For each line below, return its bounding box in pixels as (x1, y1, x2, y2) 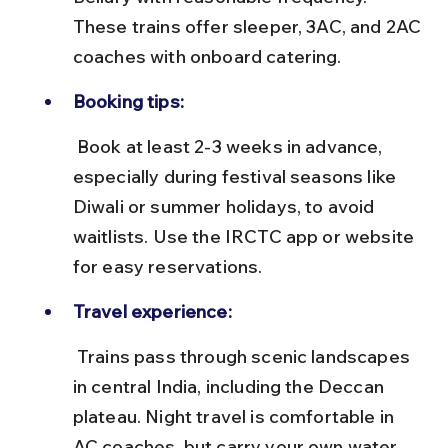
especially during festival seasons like (72, 164, 401, 188)
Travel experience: (72, 299, 232, 323)
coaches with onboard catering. (72, 44, 342, 68)
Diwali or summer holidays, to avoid (72, 194, 379, 218)
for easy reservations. (72, 254, 263, 278)
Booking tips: (72, 89, 184, 113)
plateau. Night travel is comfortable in (72, 404, 399, 428)
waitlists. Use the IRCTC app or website (72, 224, 419, 248)
